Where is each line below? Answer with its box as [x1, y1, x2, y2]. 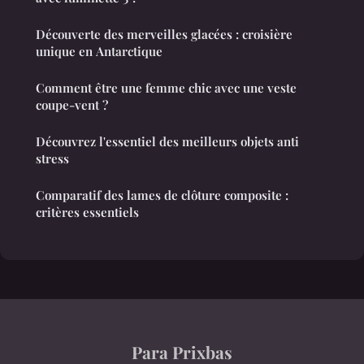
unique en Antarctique [36, 42, 162, 59]
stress [36, 149, 69, 167]
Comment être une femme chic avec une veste [36, 79, 297, 96]
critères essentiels [36, 203, 139, 220]
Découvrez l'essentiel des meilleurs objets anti [36, 132, 299, 149]
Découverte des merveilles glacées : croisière [36, 25, 292, 42]
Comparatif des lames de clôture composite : [36, 186, 288, 203]
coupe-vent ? [36, 96, 108, 113]
